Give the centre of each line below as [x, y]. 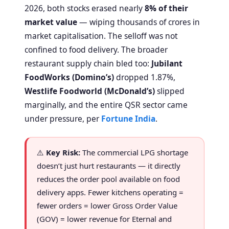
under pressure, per [63, 118]
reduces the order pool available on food [108, 179]
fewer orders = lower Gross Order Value [107, 205]
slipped [170, 91]
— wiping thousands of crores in [139, 22]
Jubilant [167, 63]
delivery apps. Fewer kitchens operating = [110, 192]
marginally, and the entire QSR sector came [106, 105]
